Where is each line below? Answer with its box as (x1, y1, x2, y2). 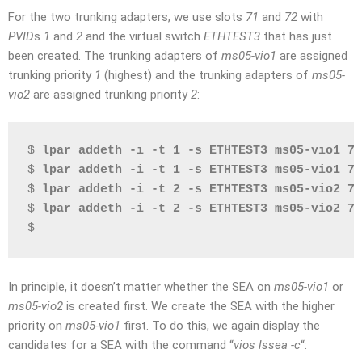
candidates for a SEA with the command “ (8, 338, 234, 352)
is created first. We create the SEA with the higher (63, 299, 335, 314)
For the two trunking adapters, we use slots (8, 9, 246, 24)
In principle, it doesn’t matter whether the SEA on (8, 280, 274, 294)
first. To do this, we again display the (120, 318, 320, 333)
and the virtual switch (82, 28, 204, 44)
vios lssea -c (234, 338, 301, 352)
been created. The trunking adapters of (8, 48, 221, 63)
